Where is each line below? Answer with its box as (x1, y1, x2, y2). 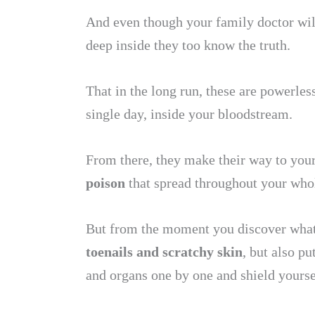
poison (86, 175, 125, 191)
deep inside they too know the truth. (86, 37, 290, 53)
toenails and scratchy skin (86, 244, 243, 259)
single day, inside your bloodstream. (86, 106, 292, 122)
